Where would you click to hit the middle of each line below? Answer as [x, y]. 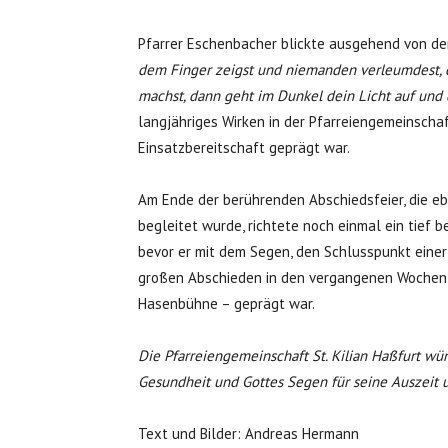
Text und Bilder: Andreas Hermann [248, 433]
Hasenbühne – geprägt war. [226, 303]
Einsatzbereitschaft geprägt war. [244, 147]
